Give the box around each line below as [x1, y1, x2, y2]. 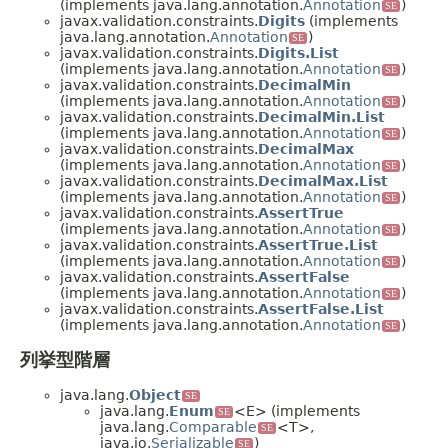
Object [129, 387, 181, 404]
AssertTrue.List [258, 237, 378, 254]
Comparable [169, 419, 257, 436]
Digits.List [258, 45, 339, 62]
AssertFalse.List [258, 301, 384, 318]
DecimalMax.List [258, 173, 388, 190]
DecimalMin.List [258, 109, 385, 126]
